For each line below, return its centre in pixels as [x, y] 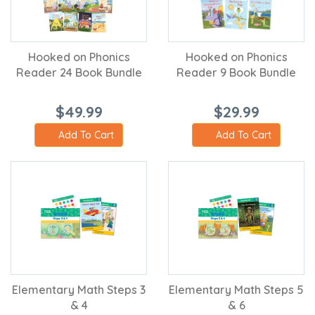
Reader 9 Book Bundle [236, 72]
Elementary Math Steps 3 [79, 289]
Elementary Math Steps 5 [236, 289]
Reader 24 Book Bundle [79, 72]
